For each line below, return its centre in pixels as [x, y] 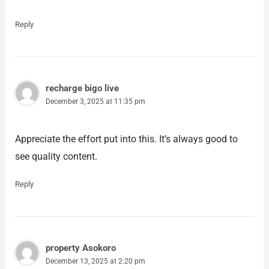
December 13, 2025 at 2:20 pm [95, 261]
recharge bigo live [82, 88]
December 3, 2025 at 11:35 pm [95, 101]
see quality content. [56, 157]
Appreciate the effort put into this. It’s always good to [126, 139]
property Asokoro [80, 248]
